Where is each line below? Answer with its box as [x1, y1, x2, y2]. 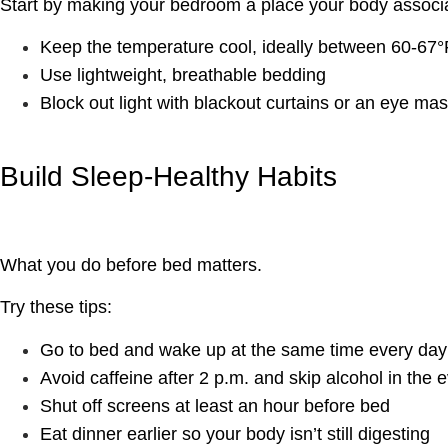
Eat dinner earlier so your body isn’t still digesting [40, 423, 430, 444]
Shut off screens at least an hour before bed [40, 395, 390, 416]
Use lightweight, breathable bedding [40, 65, 326, 86]
